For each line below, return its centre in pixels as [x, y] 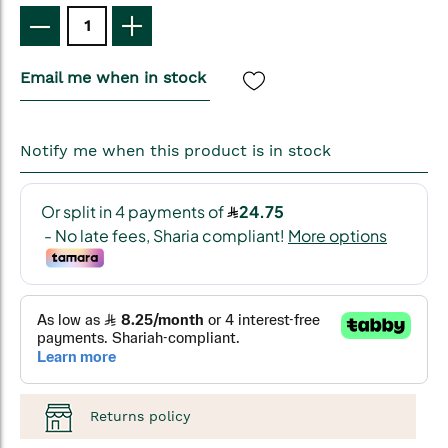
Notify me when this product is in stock [175, 150]
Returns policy [140, 415]
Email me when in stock [113, 77]
